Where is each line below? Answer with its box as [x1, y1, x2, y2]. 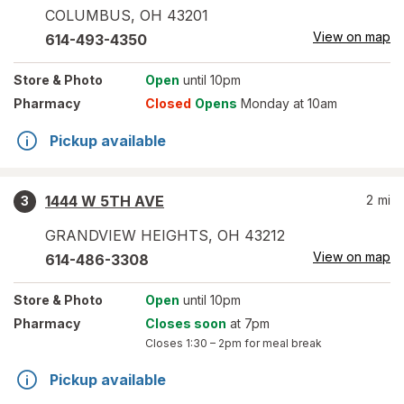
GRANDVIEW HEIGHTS [45, 226, 208, 244]
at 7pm [226, 316, 271, 331]
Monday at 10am [237, 96, 338, 111]
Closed [145, 96, 192, 111]
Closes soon [145, 316, 227, 331]
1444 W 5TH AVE [45, 192, 164, 210]
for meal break [242, 336, 323, 350]
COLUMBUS [45, 6, 131, 24]
